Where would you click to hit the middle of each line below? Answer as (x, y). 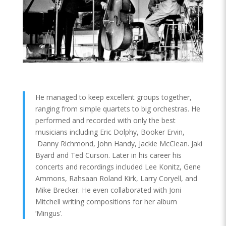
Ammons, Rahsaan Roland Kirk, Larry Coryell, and (116, 179)
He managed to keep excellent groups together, (113, 97)
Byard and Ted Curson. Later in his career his (108, 155)
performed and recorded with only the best (105, 121)
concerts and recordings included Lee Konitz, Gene (118, 167)
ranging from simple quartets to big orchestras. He (118, 109)
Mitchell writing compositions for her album (106, 202)
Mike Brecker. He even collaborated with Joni (108, 190)
